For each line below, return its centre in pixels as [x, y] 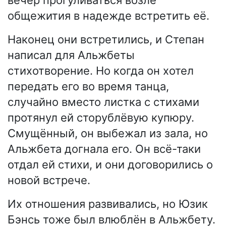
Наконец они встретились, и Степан [106, 39]
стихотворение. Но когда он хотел [101, 70]
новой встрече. [49, 180]
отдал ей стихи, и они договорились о [110, 164]
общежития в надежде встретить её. [108, 15]
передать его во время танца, [88, 86]
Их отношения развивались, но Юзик [108, 204]
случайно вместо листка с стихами [103, 102]
